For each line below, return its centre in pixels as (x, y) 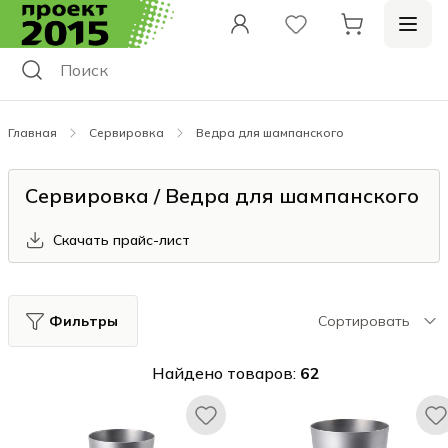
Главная (32, 132)
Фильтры (83, 321)
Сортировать (364, 321)
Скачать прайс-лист (121, 239)
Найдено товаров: (226, 373)
